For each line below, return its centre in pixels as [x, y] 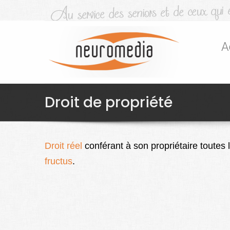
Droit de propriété [109, 103]
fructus [59, 161]
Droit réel [65, 146]
